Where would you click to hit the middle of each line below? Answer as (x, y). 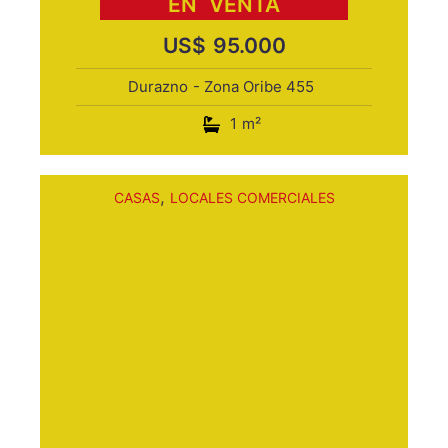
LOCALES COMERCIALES (252, 197)
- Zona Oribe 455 (253, 86)
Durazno (157, 86)
